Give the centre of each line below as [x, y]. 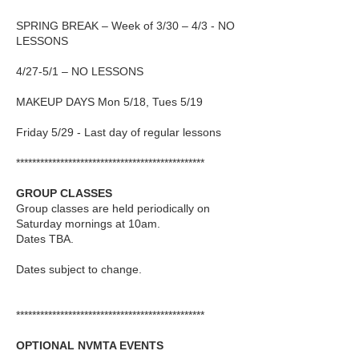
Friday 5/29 [45, 132]
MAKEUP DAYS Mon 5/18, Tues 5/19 [109, 102]
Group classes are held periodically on [113, 208]
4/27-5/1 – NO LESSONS [80, 71]
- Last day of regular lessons [149, 132]
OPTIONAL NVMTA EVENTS [90, 345]
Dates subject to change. [79, 269]
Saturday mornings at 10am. [88, 224]
